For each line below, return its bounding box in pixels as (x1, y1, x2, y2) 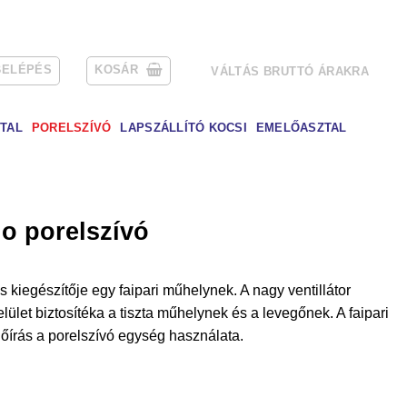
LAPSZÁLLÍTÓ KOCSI (120, 121, 247, 134)
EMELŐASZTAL (255, 121, 347, 134)
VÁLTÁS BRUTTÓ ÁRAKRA (211, 64, 370, 78)
